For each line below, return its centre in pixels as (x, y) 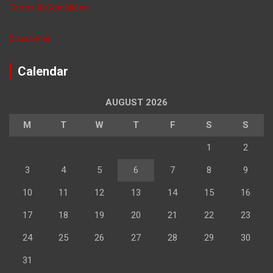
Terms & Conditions (49, 8)
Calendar (43, 72)
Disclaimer (30, 39)
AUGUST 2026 (136, 103)
